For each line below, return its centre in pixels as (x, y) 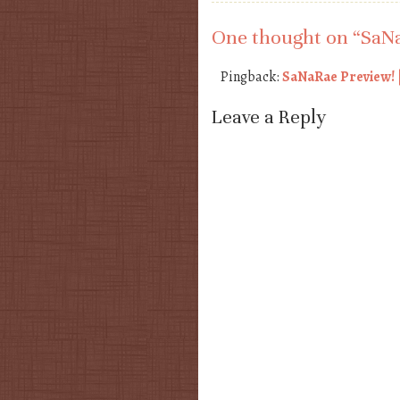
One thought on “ (286, 37)
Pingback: (251, 76)
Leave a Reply (269, 117)
